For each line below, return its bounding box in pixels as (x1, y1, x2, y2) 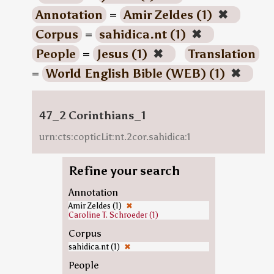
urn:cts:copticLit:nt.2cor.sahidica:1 (39, 131, 191, 143)
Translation (188, 46, 256, 61)
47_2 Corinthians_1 (39, 109, 146, 122)
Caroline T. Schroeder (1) (68, 210, 158, 220)
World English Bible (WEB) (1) (45, 66, 228, 81)
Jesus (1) (96, 46, 150, 61)
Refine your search (68, 163, 180, 178)
